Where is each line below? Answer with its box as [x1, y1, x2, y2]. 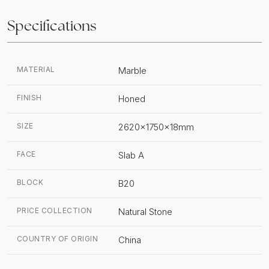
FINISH [17, 93, 42, 103]
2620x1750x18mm [118, 121, 194, 133]
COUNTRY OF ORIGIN [17, 234, 98, 244]
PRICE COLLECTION [17, 206, 92, 216]
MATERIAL [17, 65, 55, 74]
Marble [118, 65, 147, 77]
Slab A [118, 150, 144, 162]
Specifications [7, 16, 97, 35]
